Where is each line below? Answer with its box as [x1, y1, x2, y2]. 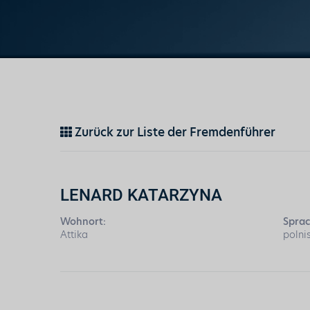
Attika [60, 228, 88, 241]
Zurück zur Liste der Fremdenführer [72, 124, 275, 140]
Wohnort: [60, 215, 106, 228]
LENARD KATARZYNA [60, 183, 222, 206]
